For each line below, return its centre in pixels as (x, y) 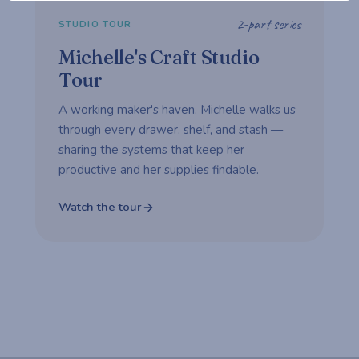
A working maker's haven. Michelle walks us (177, 109)
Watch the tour (100, 207)
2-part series (269, 24)
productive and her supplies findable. (158, 169)
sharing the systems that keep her (151, 149)
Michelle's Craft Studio (159, 57)
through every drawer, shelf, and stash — (170, 129)
